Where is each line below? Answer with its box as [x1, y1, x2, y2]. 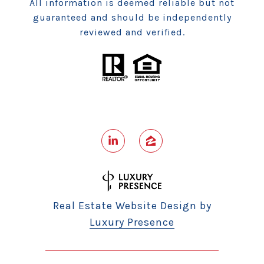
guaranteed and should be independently [32, 12, 232, 24]
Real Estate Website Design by [52, 199, 212, 213]
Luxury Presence [90, 216, 174, 229]
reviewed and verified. [79, 27, 185, 38]
